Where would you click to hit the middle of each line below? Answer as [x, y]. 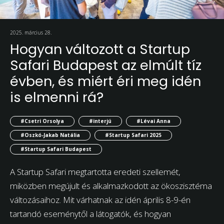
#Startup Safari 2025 [133, 135]
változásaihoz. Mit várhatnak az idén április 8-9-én [100, 199]
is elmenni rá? [57, 97]
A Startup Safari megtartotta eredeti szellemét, [95, 171]
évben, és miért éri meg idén [105, 81]
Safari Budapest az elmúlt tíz [106, 65]
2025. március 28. [31, 33]
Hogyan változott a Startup [100, 49]
